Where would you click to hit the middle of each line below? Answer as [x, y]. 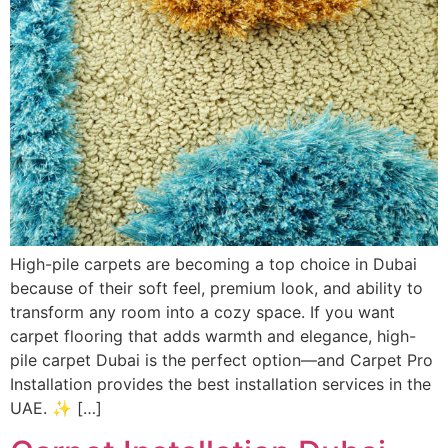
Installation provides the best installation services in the [220, 383]
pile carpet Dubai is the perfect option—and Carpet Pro [221, 359]
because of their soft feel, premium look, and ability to [216, 287]
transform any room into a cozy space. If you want [202, 311]
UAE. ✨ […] [56, 407]
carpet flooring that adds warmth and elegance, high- [213, 335]
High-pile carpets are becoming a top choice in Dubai [213, 263]
